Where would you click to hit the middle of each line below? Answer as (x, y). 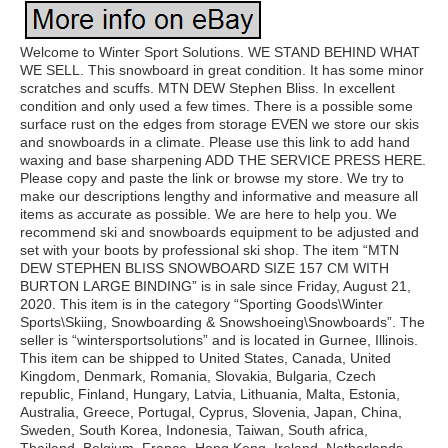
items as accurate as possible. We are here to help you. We (208, 214)
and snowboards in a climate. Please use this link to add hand (215, 142)
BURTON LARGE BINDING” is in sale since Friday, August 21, (215, 286)
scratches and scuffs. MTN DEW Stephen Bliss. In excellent (207, 88)
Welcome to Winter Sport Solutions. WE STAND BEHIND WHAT (220, 52)
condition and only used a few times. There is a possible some (216, 106)
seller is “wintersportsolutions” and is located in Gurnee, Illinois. (219, 340)
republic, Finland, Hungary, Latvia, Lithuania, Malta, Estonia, (210, 394)
